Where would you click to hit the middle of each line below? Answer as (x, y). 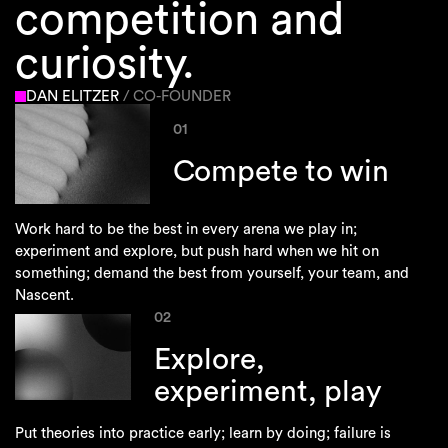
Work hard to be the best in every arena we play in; (185, 229)
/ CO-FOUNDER (177, 96)
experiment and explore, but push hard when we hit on (196, 251)
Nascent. (44, 295)
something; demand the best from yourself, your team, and (211, 273)
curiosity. (104, 65)
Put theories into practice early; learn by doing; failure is (202, 433)
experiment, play (267, 391)
